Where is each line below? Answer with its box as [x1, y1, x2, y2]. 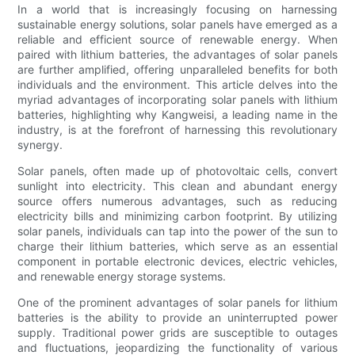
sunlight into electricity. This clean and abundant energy [17, 179, 338, 193]
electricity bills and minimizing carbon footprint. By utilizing [17, 209, 338, 223]
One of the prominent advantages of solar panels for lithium [17, 296, 338, 310]
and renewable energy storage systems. [17, 269, 227, 284]
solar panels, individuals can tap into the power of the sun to [17, 224, 338, 239]
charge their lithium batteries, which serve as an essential [17, 239, 338, 254]
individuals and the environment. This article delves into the [17, 78, 338, 92]
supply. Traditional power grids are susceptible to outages [17, 326, 338, 340]
